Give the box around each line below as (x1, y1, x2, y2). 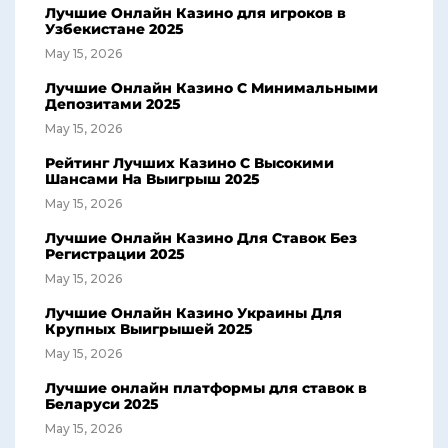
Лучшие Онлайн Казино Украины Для (45, 304, 342, 323)
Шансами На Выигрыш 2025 (45, 170, 260, 189)
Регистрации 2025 (45, 245, 185, 264)
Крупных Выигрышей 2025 (45, 320, 253, 339)
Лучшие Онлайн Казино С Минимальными (45, 79, 378, 98)
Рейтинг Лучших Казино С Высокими (45, 154, 334, 173)
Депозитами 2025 (45, 95, 181, 114)
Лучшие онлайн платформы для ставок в (45, 379, 367, 398)
